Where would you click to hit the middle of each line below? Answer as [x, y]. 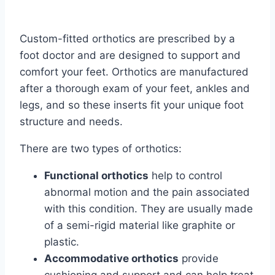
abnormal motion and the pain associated [147, 192]
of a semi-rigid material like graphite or [140, 225]
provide [199, 258]
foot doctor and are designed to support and [130, 55]
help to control [185, 175]
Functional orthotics [96, 175]
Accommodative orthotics [111, 258]
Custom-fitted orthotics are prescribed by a [127, 38]
